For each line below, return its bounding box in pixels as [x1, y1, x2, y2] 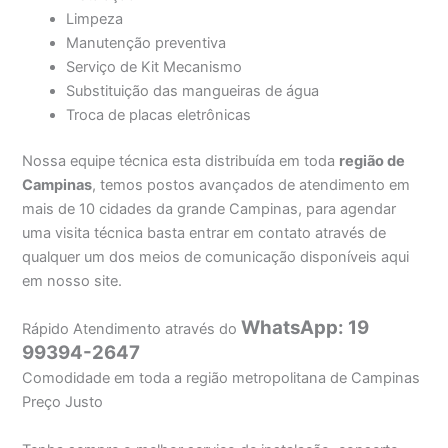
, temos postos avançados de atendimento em [92, 176, 411, 195]
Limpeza [66, 10, 124, 29]
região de [339, 152, 406, 171]
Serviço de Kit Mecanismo [66, 58, 243, 77]
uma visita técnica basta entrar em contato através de [22, 224, 387, 243]
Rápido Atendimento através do [22, 320, 242, 339]
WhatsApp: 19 [241, 316, 370, 340]
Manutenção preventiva [66, 34, 227, 53]
